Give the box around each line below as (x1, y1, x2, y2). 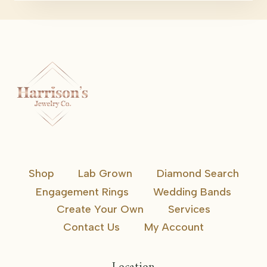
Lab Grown (78, 167, 132, 181)
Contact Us (63, 221, 120, 234)
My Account (144, 221, 204, 234)
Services (167, 203, 210, 216)
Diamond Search (156, 167, 239, 181)
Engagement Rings (36, 185, 129, 198)
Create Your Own (57, 203, 144, 216)
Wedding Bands (153, 185, 231, 198)
